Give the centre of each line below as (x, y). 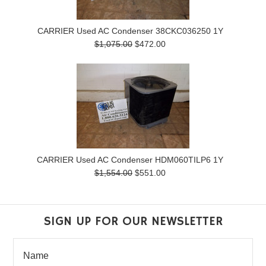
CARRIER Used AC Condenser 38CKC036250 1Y (130, 31)
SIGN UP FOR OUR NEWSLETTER (133, 221)
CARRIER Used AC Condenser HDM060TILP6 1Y (130, 160)
